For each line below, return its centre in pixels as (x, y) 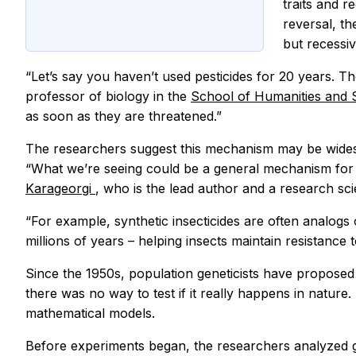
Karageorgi (60, 188)
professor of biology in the (108, 96)
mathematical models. (90, 313)
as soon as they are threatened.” (124, 116)
